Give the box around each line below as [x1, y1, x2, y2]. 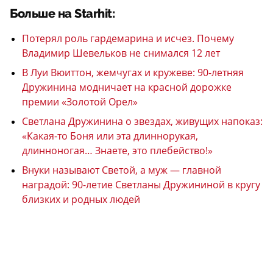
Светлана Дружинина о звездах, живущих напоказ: [22, 115, 263, 128]
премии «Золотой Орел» [22, 95, 138, 108]
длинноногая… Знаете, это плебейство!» [22, 144, 213, 157]
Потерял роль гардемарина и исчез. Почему [22, 32, 234, 45]
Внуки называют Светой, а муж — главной [22, 163, 221, 177]
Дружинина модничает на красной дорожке [22, 80, 232, 94]
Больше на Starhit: [10, 7, 115, 21]
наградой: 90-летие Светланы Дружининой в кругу [22, 178, 260, 191]
